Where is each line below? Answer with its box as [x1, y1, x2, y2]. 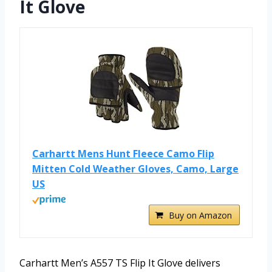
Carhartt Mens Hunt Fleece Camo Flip [32, 147, 214, 161]
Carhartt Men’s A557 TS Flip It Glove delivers [19, 256, 220, 270]
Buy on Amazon [169, 209, 232, 222]
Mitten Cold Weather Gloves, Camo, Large [32, 162, 239, 176]
